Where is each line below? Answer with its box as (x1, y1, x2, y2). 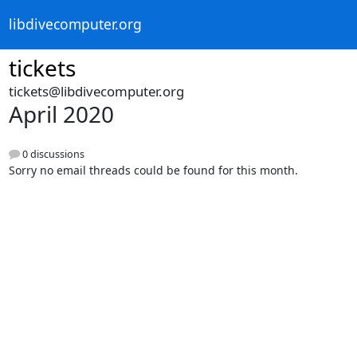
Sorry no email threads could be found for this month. (8, 163, 298, 178)
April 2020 (8, 99, 114, 129)
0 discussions (19, 147, 84, 162)
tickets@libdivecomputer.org (8, 82, 184, 100)
